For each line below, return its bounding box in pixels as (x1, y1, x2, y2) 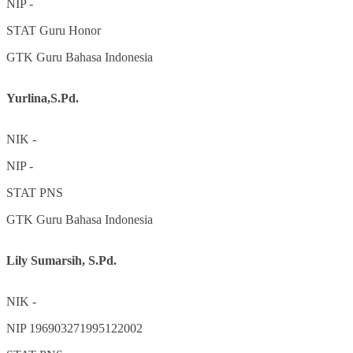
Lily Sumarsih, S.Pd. (6, 253, 117, 267)
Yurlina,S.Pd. (6, 91, 79, 105)
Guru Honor (39, 23, 101, 37)
